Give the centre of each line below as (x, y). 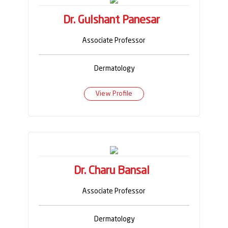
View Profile (114, 94)
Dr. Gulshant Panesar (111, 21)
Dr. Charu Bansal (111, 171)
